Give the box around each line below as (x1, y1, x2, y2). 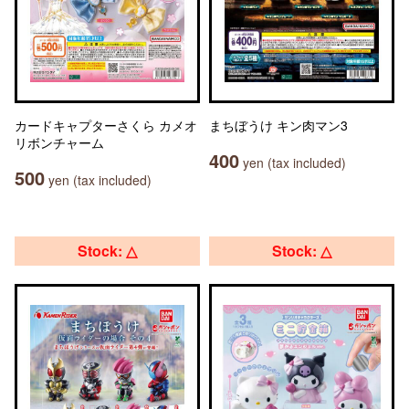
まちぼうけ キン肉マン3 (209, 116, 348, 134)
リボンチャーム (15, 133, 104, 152)
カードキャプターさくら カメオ (15, 116, 197, 134)
